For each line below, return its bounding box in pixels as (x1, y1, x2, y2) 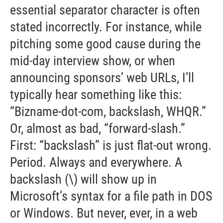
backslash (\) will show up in (10, 171, 157, 187)
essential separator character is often (10, 2, 200, 17)
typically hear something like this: (10, 87, 182, 102)
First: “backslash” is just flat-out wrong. (10, 137, 212, 153)
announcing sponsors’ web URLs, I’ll (10, 70, 194, 85)
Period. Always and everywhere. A (10, 154, 182, 170)
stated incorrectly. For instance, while (10, 19, 202, 34)
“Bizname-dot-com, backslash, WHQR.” (10, 104, 206, 119)
